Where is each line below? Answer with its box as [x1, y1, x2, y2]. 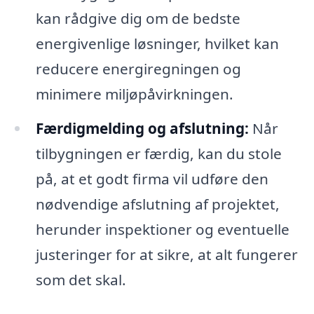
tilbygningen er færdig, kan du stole [35, 144, 282, 164]
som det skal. [35, 270, 126, 290]
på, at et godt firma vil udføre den [35, 169, 268, 189]
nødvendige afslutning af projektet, [35, 194, 280, 214]
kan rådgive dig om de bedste [35, 8, 240, 28]
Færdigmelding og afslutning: [35, 118, 249, 139]
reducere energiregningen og [35, 58, 241, 78]
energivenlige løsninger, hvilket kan [35, 33, 279, 53]
